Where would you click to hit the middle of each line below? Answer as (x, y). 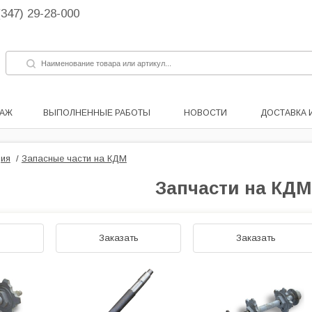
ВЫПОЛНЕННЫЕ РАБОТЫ (97, 113)
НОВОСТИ (205, 113)
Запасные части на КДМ (74, 158)
